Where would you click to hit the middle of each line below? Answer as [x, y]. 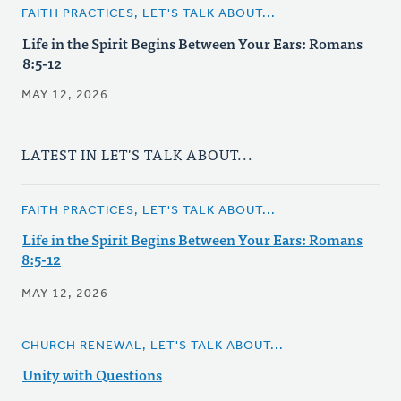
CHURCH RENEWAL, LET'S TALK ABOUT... [153, 346]
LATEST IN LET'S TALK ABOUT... [137, 154]
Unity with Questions [92, 375]
